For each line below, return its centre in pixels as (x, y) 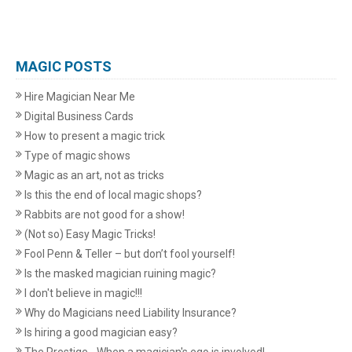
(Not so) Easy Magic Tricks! (89, 235)
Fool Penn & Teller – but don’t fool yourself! (128, 254)
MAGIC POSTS (64, 67)
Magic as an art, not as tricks (93, 176)
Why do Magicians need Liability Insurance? (129, 313)
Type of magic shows (76, 156)
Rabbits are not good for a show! (103, 215)
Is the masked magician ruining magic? (119, 274)
